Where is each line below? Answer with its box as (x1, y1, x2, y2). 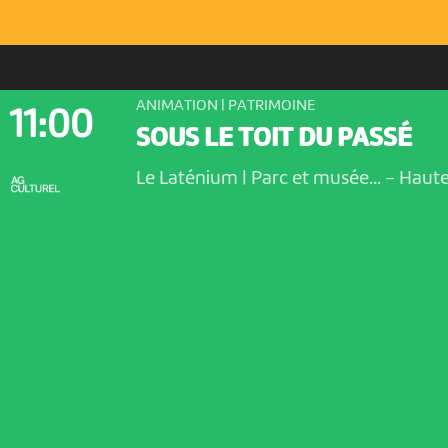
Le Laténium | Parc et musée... (135, 168, 385, 189)
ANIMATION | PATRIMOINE (135, 97, 316, 114)
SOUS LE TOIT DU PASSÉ (135, 125, 412, 153)
